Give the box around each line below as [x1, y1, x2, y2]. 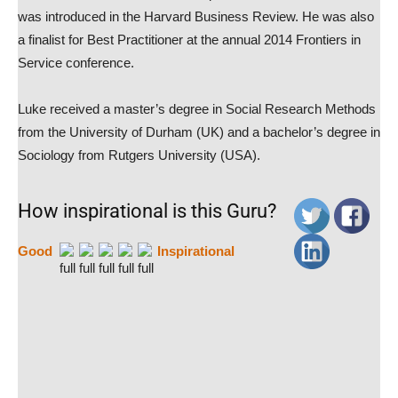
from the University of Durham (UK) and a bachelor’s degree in [18, 124, 380, 139]
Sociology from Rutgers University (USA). [18, 147, 260, 163]
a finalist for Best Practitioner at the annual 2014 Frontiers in [18, 32, 361, 47]
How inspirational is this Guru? [18, 200, 276, 222]
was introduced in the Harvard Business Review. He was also [18, 9, 374, 24]
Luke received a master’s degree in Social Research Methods [18, 101, 376, 116]
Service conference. [18, 55, 134, 70]
